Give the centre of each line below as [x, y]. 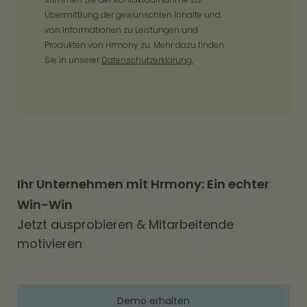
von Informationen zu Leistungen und [121, 29]
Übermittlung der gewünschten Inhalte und [133, 14]
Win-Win [45, 204]
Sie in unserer [73, 60]
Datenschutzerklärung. [147, 60]
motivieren [50, 243]
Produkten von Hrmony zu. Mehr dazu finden [134, 45]
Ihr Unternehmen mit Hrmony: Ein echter [143, 184]
